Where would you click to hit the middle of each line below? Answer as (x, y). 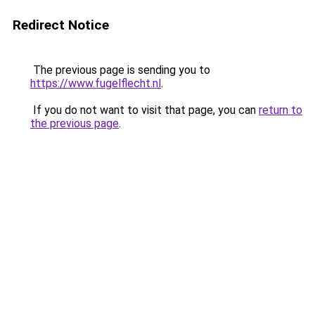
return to (281, 110)
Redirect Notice (61, 25)
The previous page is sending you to (120, 70)
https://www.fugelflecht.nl (96, 83)
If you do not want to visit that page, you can (144, 110)
